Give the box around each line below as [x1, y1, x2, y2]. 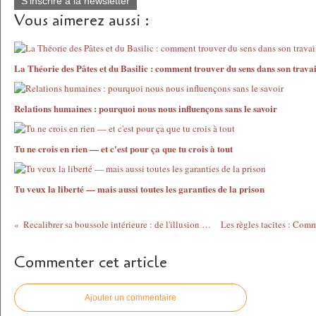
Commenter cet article [14, 252, 167, 273]
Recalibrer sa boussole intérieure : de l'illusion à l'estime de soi [202, 218, 212, 231]
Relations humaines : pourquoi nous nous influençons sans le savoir [14, 102, 277, 115]
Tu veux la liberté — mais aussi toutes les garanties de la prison [14, 182, 265, 195]
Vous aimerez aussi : [14, 10, 150, 31]
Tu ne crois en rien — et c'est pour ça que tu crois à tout [14, 142, 233, 155]
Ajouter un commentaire [85, 293, 176, 303]
